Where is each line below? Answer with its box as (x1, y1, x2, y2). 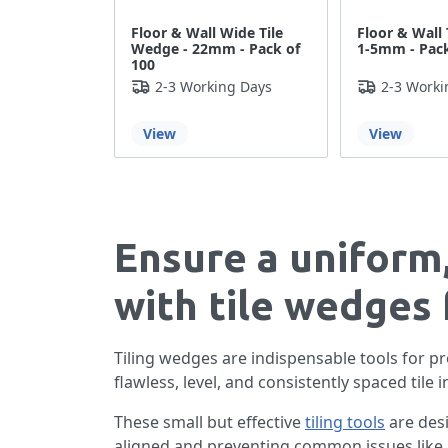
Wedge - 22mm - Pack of (131, 39, 300, 59)
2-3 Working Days (155, 77, 272, 97)
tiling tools (305, 411, 385, 434)
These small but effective (114, 411, 305, 434)
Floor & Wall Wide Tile (131, 23, 283, 43)
